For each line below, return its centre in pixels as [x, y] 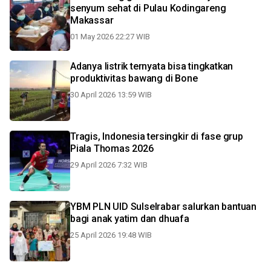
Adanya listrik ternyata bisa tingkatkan [152, 66]
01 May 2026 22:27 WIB [110, 37]
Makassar [92, 20]
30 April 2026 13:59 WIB [111, 95]
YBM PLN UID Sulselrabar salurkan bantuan [163, 207]
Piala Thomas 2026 [112, 149]
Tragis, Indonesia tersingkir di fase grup [157, 136]
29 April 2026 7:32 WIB [109, 165]
